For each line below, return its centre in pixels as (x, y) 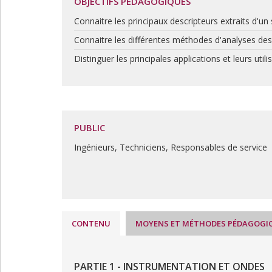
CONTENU (91, 223)
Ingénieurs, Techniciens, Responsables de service (171, 147)
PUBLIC (90, 127)
